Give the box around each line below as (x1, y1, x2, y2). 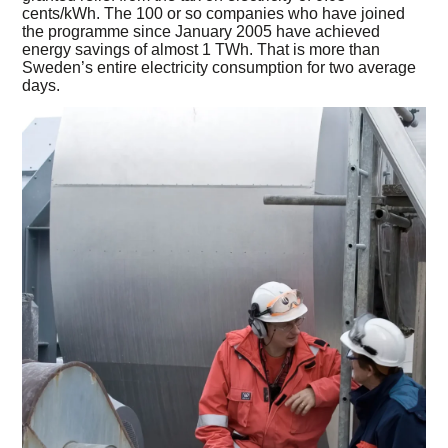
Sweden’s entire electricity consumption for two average (22, 58, 417, 76)
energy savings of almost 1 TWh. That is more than (22, 40, 381, 58)
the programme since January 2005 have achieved (22, 22, 381, 40)
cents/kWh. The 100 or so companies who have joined (22, 4, 406, 22)
